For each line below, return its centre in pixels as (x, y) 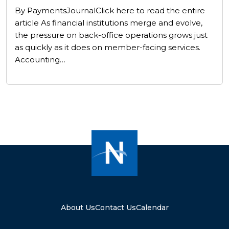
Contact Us (115, 208)
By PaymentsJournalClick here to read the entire (110, 10)
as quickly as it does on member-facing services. (108, 47)
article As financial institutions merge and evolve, (109, 23)
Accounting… (40, 60)
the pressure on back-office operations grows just (111, 35)
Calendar (152, 208)
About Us (78, 208)
